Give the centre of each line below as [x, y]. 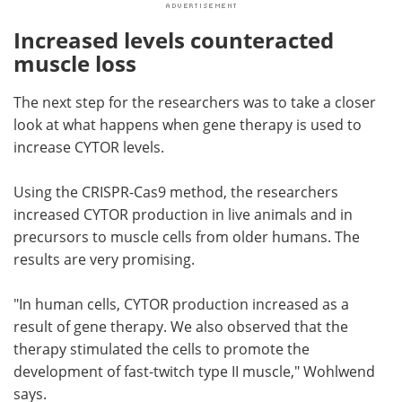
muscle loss [75, 63]
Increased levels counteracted [174, 39]
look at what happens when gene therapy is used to [188, 124]
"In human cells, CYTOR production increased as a [181, 304]
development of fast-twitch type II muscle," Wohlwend [194, 371]
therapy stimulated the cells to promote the [162, 349]
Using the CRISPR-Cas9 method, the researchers [176, 192]
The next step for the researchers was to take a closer [195, 102]
